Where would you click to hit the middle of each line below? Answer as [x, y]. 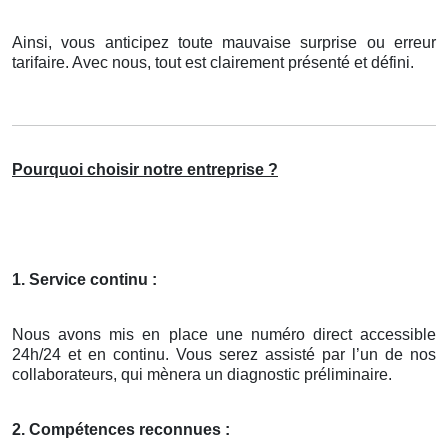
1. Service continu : [84, 280]
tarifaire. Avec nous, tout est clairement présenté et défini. [213, 63]
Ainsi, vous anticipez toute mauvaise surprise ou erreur [224, 43]
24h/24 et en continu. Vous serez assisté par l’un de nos [224, 355]
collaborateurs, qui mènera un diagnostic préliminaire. [202, 375]
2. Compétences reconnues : [121, 430]
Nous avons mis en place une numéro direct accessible [224, 335]
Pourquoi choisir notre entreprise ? [145, 170]
